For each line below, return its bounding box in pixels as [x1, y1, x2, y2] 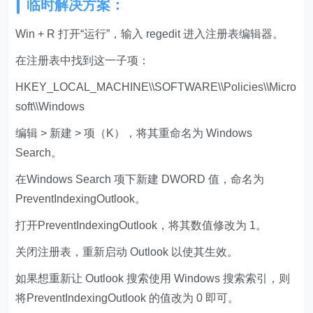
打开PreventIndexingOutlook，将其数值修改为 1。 [15, 219, 268, 232]
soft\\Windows [15, 101, 85, 113]
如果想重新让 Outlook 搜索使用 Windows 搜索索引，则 [15, 272, 291, 285]
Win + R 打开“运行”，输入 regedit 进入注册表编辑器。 [15, 28, 284, 41]
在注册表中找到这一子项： [15, 54, 150, 67]
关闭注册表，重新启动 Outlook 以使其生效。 [15, 246, 239, 259]
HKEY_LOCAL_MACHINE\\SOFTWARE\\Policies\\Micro [15, 81, 297, 94]
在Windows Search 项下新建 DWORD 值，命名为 [15, 173, 265, 186]
